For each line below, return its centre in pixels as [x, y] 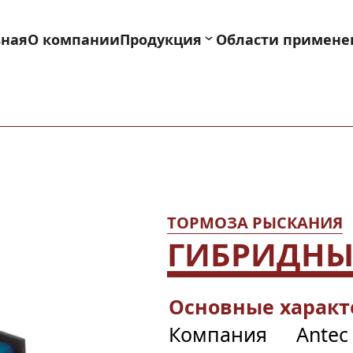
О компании [74, 39]
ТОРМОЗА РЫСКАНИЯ [255, 223]
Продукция [161, 39]
